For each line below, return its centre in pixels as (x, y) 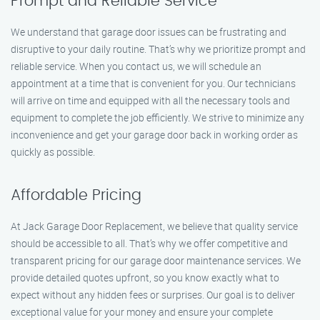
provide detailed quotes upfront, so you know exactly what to (145, 277)
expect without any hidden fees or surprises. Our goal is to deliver (153, 295)
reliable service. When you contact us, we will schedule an (136, 66)
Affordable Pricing (76, 195)
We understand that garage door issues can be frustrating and (149, 32)
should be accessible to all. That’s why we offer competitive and (149, 243)
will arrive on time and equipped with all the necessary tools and (150, 100)
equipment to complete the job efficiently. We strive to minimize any (157, 117)
